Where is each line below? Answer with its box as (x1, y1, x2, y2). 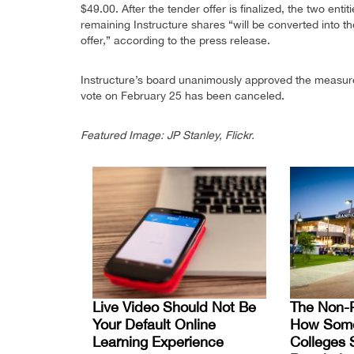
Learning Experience (92, 333, 224, 350)
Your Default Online (92, 315, 216, 333)
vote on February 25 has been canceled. (81, 89, 284, 103)
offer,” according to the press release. (81, 34, 270, 47)
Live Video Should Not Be (92, 298, 256, 315)
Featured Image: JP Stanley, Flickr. (81, 129, 254, 142)
